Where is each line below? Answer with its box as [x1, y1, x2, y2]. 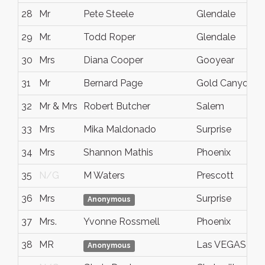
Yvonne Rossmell [83, 216, 160, 227]
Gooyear [196, 54, 234, 66]
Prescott [196, 170, 234, 181]
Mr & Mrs [39, 101, 77, 112]
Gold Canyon [196, 77, 254, 89]
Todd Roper [83, 31, 135, 43]
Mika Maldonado [83, 124, 156, 135]
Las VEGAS [196, 239, 246, 250]
